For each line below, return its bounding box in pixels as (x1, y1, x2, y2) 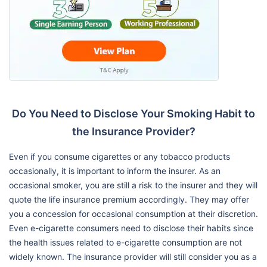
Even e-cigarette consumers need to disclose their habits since (9, 222, 253, 233)
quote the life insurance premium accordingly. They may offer (9, 194, 249, 204)
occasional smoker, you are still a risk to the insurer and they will (9, 179, 257, 190)
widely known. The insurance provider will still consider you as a (9, 251, 257, 262)
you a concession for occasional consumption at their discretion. (9, 208, 258, 219)
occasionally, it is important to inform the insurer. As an (9, 165, 221, 176)
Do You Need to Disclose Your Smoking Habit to (12, 107, 255, 120)
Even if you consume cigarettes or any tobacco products (9, 151, 230, 162)
